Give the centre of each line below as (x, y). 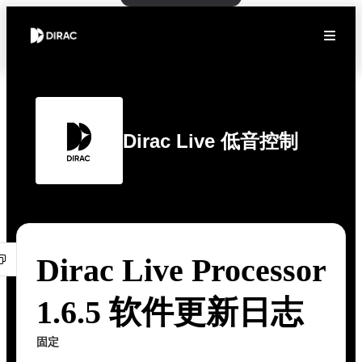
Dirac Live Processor (181, 270)
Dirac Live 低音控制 (210, 141)
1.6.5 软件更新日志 (170, 312)
